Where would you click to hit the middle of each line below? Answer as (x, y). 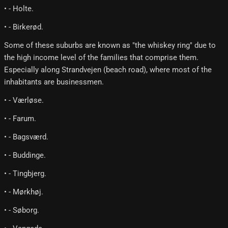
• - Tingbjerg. (25, 174)
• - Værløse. (24, 101)
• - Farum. (20, 119)
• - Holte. (19, 9)
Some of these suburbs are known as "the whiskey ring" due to (110, 46)
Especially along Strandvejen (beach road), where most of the (108, 70)
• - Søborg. (22, 210)
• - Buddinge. (25, 155)
